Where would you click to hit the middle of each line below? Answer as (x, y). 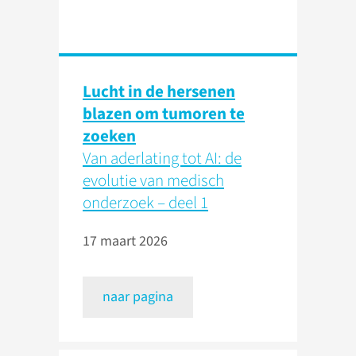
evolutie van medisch (153, 181)
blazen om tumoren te (164, 114)
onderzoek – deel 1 (145, 203)
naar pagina (138, 297)
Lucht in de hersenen (159, 92)
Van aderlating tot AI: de (162, 159)
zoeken (109, 136)
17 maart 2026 (125, 242)
